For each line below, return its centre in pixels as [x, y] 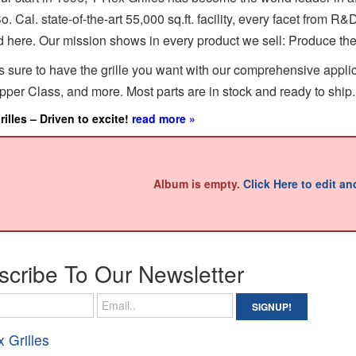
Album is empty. [198, 184]
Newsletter [191, 273]
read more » [163, 118]
